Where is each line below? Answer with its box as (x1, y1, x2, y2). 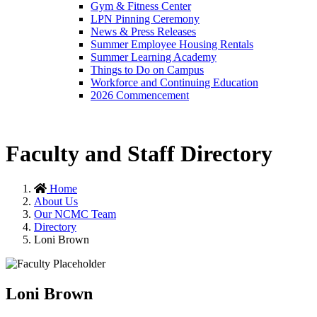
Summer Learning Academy (91, 51, 217, 63)
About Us (34, 195, 78, 207)
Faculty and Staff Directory (6, 141, 272, 167)
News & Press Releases (91, 25, 196, 38)
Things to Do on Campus (91, 64, 204, 76)
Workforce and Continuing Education (91, 76, 258, 88)
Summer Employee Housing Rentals (91, 38, 253, 50)
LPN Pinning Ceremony (91, 13, 200, 25)
